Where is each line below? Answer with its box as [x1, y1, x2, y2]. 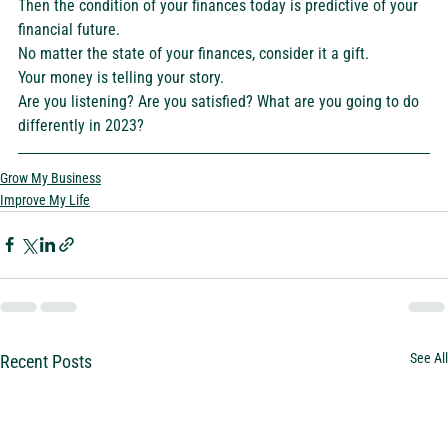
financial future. [18, 19, 128, 39]
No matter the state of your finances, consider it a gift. [18, 43, 373, 63]
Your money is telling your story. [18, 67, 228, 87]
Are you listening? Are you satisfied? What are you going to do [18, 91, 423, 111]
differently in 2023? [18, 115, 148, 135]
